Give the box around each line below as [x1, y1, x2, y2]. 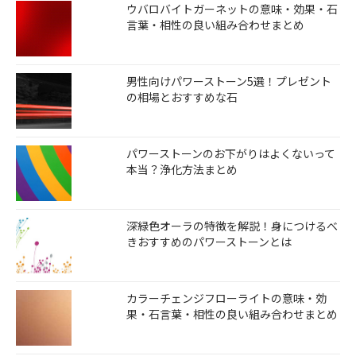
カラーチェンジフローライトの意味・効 [126, 290, 327, 307]
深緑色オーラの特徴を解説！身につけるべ [126, 218, 338, 234]
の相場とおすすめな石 [126, 89, 238, 106]
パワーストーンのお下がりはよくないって [126, 145, 335, 162]
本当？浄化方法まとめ [126, 161, 238, 178]
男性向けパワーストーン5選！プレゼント [126, 73, 331, 90]
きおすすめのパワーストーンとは [126, 234, 292, 250]
